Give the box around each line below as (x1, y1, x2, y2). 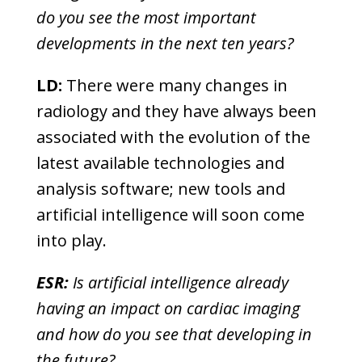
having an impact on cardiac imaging (36, 297, 300, 319)
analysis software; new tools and (36, 178, 285, 200)
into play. (36, 229, 107, 251)
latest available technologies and (36, 152, 284, 174)
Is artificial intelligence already (68, 271, 288, 293)
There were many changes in (61, 74, 288, 96)
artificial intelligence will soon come (36, 204, 305, 225)
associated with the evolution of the (36, 126, 310, 148)
